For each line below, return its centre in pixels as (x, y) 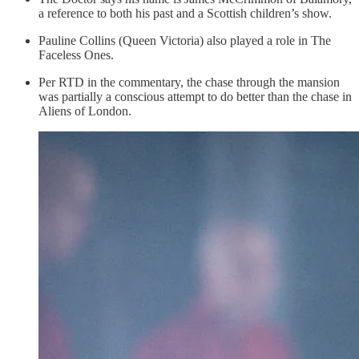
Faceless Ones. (76, 55)
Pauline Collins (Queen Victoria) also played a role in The (185, 41)
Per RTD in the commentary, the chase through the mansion (189, 83)
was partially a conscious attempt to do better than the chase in (195, 97)
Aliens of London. (85, 111)
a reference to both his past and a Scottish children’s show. (185, 14)
